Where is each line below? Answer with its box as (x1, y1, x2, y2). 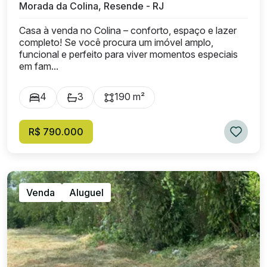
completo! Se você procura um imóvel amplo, (19, 36, 213, 48)
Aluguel (69, 187, 104, 198)
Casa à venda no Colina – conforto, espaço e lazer (19, 24, 237, 36)
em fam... (19, 60, 58, 72)
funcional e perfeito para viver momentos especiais (19, 48, 238, 60)
